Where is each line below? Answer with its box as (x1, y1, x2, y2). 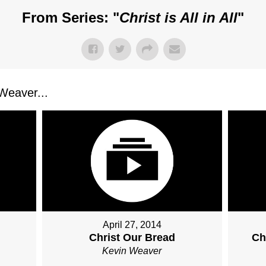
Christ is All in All (119, 9, 237, 26)
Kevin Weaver (102, 246, 162, 256)
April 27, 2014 (102, 220, 161, 230)
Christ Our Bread (88, 232, 175, 244)
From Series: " (22, 9, 119, 26)
